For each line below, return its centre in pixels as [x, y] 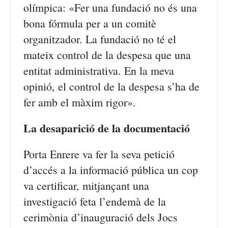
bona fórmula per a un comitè [90, 23]
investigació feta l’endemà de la [95, 201]
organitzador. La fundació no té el [100, 39]
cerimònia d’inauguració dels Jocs [101, 217]
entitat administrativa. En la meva [99, 70]
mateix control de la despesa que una [107, 55]
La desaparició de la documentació [107, 128]
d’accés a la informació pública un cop [111, 170]
